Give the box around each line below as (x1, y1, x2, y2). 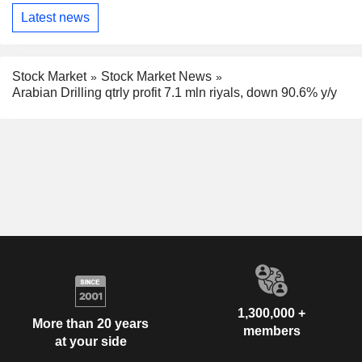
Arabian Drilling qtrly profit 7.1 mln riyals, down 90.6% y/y (12, 86, 337, 100)
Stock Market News (101, 69, 212, 83)
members (242, 324, 301, 339)
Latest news (21, 11, 90, 25)
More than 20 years (32, 316, 149, 330)
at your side (54, 334, 127, 348)
